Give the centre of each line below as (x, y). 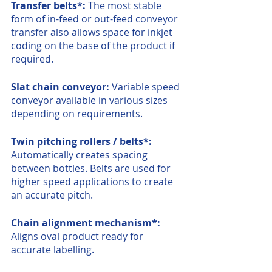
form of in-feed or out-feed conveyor (96, 19)
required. (32, 59)
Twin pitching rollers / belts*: (83, 141)
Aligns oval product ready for (78, 236)
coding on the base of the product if (94, 46)
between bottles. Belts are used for (92, 168)
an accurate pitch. (52, 195)
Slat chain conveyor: (61, 87)
